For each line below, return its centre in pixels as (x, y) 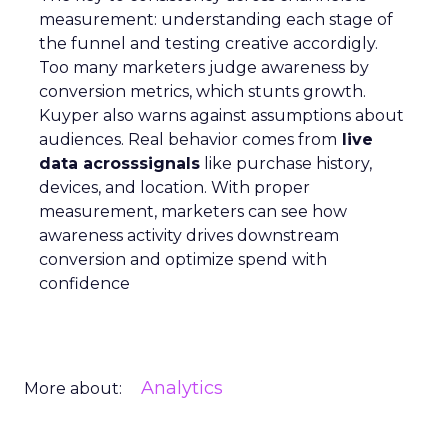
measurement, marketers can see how (193, 211)
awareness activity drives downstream (189, 235)
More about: (73, 388)
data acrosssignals (119, 163)
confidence (84, 283)
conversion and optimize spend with (183, 259)
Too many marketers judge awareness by (204, 67)
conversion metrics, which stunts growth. (202, 91)
